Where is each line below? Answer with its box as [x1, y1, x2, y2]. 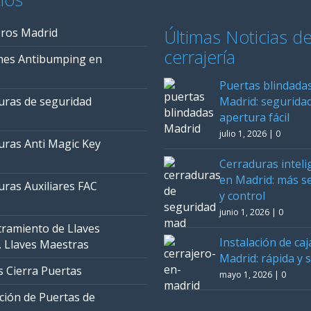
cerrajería [164, 45, 235, 69]
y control [219, 188, 265, 203]
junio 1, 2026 [219, 206, 269, 218]
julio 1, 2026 [219, 128, 267, 140]
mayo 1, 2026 [219, 269, 272, 280]
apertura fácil [219, 110, 289, 125]
